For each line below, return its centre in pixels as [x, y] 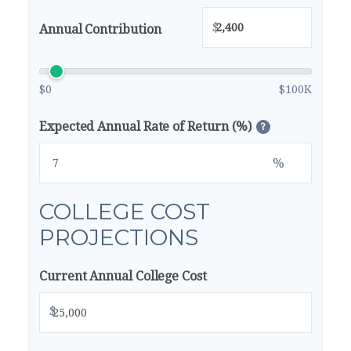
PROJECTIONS [119, 237]
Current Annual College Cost [123, 276]
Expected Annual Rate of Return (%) [146, 126]
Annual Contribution [100, 29]
